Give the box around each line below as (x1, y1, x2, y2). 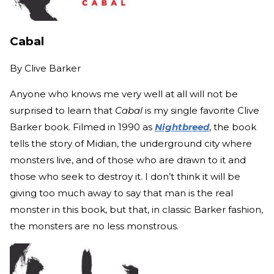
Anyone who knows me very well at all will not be (10, 87, 238, 100)
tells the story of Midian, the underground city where (10, 137, 252, 149)
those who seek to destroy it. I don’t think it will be (10, 170, 240, 182)
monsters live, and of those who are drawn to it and (10, 154, 246, 166)
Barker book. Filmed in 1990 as (10, 120, 155, 133)
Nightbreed (155, 120, 209, 133)
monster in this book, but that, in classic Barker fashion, (10, 203, 263, 215)
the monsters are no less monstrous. (10, 220, 179, 232)
